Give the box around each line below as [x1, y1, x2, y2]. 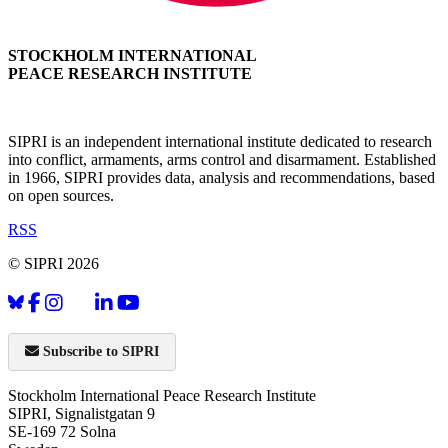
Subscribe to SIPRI [39, 343, 159, 359]
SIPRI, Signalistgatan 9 [8, 404, 155, 422]
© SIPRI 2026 [8, 254, 99, 272]
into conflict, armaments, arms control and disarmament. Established [8, 150, 436, 168]
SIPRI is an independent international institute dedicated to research [8, 132, 432, 150]
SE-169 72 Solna [8, 422, 116, 440]
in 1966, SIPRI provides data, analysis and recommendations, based [8, 168, 435, 186]
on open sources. [8, 186, 114, 204]
